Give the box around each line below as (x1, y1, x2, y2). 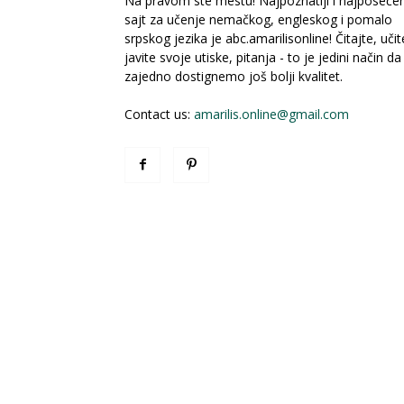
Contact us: (124, 105, 194, 123)
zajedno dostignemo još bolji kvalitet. (124, 67, 343, 85)
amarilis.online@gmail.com (194, 105, 349, 123)
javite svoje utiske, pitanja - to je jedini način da (124, 48, 401, 66)
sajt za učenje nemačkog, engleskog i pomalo (124, 10, 392, 28)
